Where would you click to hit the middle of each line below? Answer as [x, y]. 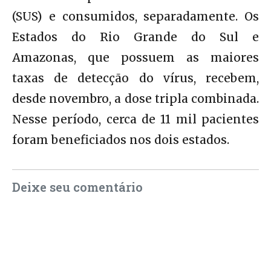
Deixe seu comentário [77, 187]
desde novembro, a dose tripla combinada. [135, 98]
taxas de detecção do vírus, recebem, [135, 78]
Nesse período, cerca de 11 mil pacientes [135, 119]
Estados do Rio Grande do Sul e [135, 37]
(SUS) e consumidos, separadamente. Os [135, 16]
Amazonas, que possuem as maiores [135, 57]
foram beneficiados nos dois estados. [121, 139]
